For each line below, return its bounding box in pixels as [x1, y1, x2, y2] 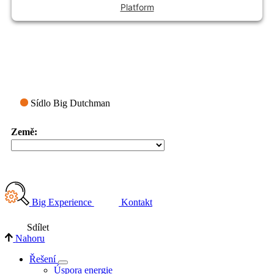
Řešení [29, 253, 56, 264]
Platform [120, 2, 154, 13]
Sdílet [27, 221, 50, 232]
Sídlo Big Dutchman [28, 98, 110, 109]
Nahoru [15, 232, 45, 243]
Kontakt [121, 196, 153, 207]
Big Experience [31, 196, 94, 207]
